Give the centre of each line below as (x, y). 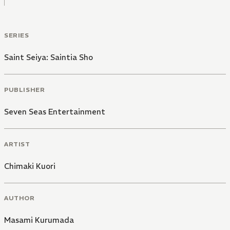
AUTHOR (20, 198)
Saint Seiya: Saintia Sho (49, 57)
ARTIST (17, 144)
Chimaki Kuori (30, 166)
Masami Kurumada (39, 220)
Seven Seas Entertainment (55, 111)
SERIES (17, 35)
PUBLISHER (25, 89)
